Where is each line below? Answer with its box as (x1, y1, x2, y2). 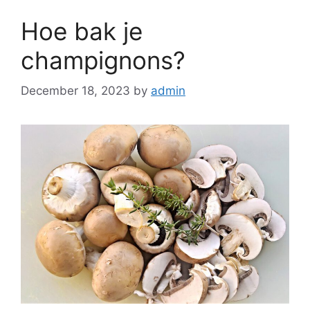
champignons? (21, 45, 185, 75)
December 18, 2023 (21, 84, 130, 98)
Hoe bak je (21, 16, 143, 46)
